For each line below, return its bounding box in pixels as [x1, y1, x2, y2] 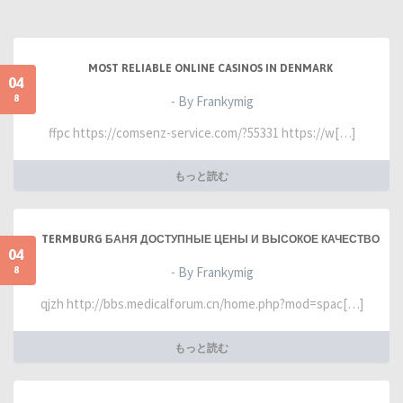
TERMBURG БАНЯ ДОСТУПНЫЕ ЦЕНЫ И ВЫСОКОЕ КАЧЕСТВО [41, 233, 380, 246]
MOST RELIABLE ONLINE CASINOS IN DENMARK [88, 62, 333, 75]
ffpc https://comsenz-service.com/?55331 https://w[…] [48, 124, 355, 141]
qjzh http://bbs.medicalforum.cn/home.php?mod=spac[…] [40, 295, 363, 313]
